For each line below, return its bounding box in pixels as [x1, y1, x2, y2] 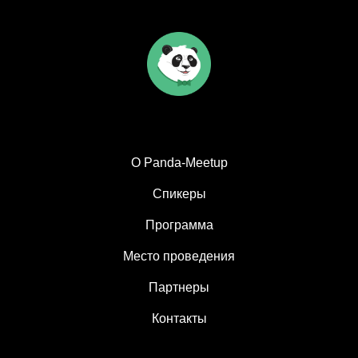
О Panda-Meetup [130, 156, 228, 169]
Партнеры [149, 280, 209, 294]
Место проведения [123, 249, 235, 263]
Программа [145, 218, 213, 232]
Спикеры [152, 187, 206, 201]
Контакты [151, 312, 207, 325]
